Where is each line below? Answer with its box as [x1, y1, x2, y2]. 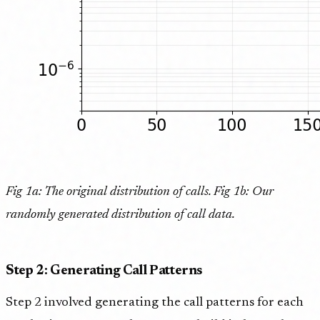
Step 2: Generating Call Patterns [6, 264, 203, 278]
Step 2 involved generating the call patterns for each [6, 296, 304, 309]
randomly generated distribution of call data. [6, 209, 235, 222]
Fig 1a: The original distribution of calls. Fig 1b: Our [6, 186, 274, 199]
